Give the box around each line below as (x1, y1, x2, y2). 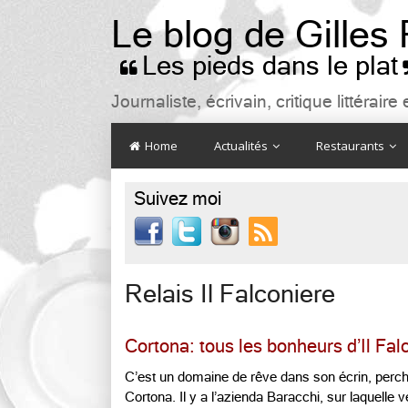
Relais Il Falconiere (125, 280, 335, 308)
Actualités (214, 138, 270, 154)
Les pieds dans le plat (142, 51, 398, 81)
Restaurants (316, 138, 387, 154)
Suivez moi (134, 189, 221, 209)
